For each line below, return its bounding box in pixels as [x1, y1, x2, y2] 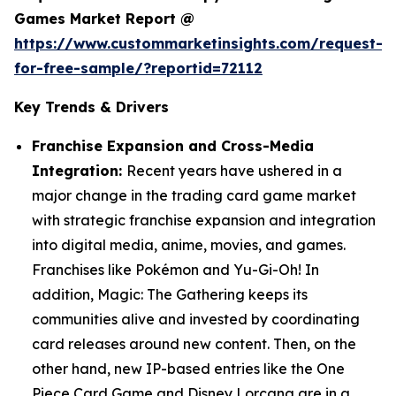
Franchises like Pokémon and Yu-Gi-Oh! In [32, 261, 319, 278]
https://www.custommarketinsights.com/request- [14, 34, 383, 52]
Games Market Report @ [14, 10, 194, 27]
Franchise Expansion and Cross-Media [32, 137, 314, 155]
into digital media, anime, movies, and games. [32, 236, 346, 254]
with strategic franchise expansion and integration [32, 211, 376, 229]
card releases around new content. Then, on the [32, 335, 356, 353]
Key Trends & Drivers [14, 98, 169, 116]
